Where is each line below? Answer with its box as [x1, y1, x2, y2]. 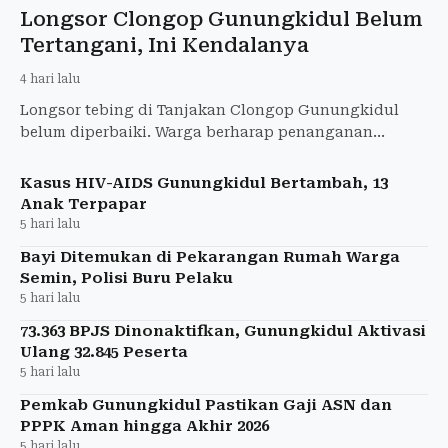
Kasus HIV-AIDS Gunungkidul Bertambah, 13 [20, 173, 388, 192]
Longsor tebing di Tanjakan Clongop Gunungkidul [20, 101, 399, 118]
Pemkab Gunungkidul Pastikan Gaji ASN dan [20, 395, 392, 414]
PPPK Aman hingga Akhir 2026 [20, 416, 269, 435]
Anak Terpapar [20, 194, 147, 213]
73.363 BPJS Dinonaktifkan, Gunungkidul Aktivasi [20, 321, 426, 340]
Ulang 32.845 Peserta [20, 342, 188, 361]
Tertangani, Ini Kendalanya [20, 32, 309, 57]
